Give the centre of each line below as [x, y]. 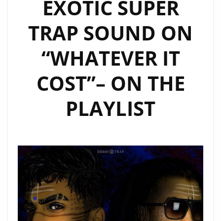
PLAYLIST [110, 108]
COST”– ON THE [110, 83]
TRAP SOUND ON [110, 33]
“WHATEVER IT [110, 58]
